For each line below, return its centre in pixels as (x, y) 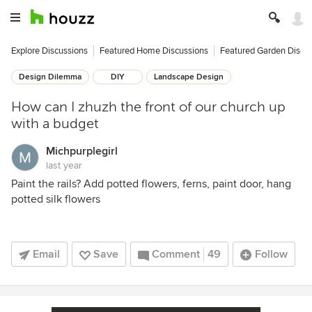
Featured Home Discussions (154, 51)
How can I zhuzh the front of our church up (148, 107)
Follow (271, 254)
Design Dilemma (50, 77)
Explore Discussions (49, 51)
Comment (176, 254)
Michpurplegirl (82, 151)
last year (64, 165)
